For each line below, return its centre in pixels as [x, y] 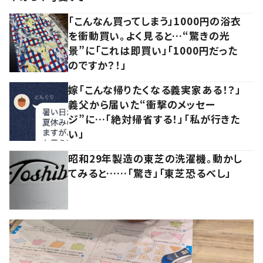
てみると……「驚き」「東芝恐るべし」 [150, 173]
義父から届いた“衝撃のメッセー [142, 104]
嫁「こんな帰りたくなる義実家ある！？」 [155, 90]
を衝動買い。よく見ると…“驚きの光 [149, 36]
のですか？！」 [97, 65]
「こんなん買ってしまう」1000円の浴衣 [155, 21]
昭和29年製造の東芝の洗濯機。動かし [156, 159]
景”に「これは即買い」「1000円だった [153, 50]
